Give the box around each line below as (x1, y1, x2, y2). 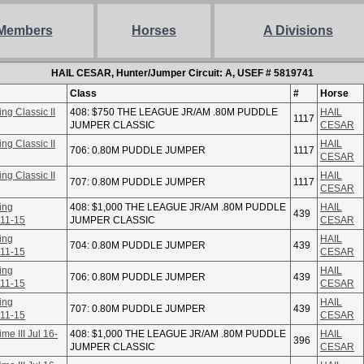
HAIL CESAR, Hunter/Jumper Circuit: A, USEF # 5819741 (50, 67, 314, 79)
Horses (132, 24, 176, 37)
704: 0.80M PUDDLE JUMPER (70, 240, 206, 251)
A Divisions (263, 24, 333, 37)
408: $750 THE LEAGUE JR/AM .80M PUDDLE (70, 106, 278, 118)
